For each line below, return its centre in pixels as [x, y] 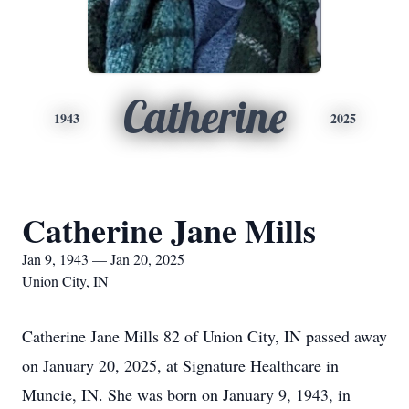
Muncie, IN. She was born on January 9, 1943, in [186, 394]
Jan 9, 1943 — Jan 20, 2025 [103, 259]
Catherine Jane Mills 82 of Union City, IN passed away [204, 336]
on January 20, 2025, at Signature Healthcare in [180, 365]
